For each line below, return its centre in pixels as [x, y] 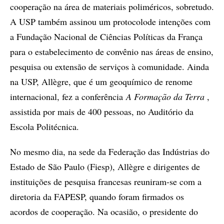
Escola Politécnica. [44, 126]
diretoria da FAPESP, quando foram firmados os [97, 196]
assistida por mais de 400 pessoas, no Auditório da [102, 111]
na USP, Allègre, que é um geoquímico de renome [101, 81]
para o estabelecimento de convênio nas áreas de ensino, [112, 51]
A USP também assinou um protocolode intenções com [110, 21]
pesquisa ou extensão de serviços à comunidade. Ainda [109, 66]
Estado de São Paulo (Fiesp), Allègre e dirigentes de [105, 166]
